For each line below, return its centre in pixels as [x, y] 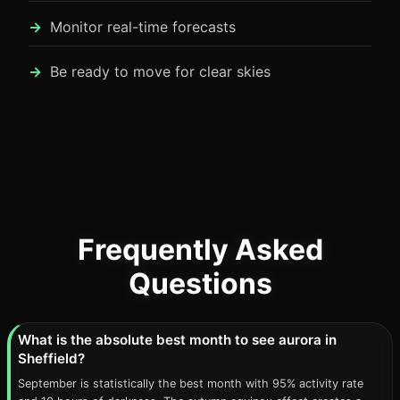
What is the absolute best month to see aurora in [177, 340]
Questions [200, 283]
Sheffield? [51, 358]
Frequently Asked [200, 250]
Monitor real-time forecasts [143, 27]
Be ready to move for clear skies [160, 71]
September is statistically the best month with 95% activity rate [191, 383]
